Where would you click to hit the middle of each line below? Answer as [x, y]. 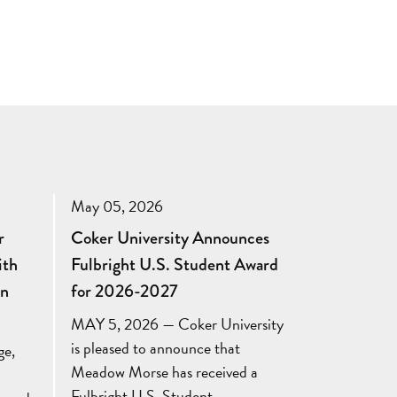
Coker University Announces [170, 238]
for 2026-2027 [124, 292]
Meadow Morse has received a [164, 372]
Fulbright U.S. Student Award [174, 265]
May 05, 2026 [117, 206]
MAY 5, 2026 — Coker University [177, 324]
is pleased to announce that [155, 348]
